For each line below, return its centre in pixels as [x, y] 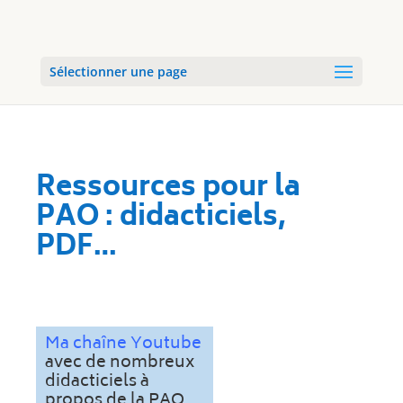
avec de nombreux [120, 363]
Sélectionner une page [118, 72]
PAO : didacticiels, [161, 219]
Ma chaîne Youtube [123, 345]
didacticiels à [97, 382]
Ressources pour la [168, 189]
